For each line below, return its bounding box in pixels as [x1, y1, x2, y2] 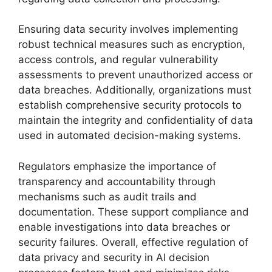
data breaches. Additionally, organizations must [18, 84, 251, 96]
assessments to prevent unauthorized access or [18, 69, 253, 81]
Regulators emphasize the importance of [18, 160, 216, 172]
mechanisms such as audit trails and [18, 190, 197, 203]
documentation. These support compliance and [18, 205, 249, 218]
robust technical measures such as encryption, [18, 38, 245, 50]
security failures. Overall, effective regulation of [18, 236, 248, 248]
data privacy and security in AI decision [18, 251, 209, 263]
